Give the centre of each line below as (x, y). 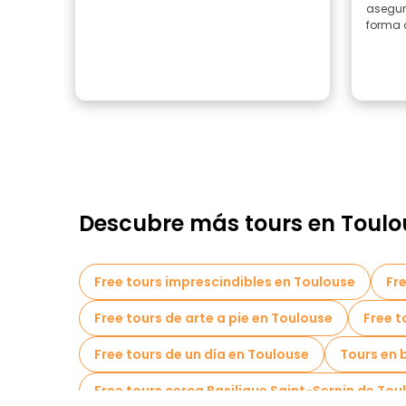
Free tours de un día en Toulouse (202, 354)
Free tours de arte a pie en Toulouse (213, 318)
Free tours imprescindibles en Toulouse (225, 282)
